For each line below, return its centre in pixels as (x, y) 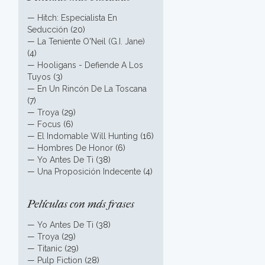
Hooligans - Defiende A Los (90, 65)
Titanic (50, 248)
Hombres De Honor (75, 148)
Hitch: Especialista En (77, 18)
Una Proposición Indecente (89, 172)
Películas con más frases (81, 204)
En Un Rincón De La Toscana (92, 89)
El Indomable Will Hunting (88, 136)
